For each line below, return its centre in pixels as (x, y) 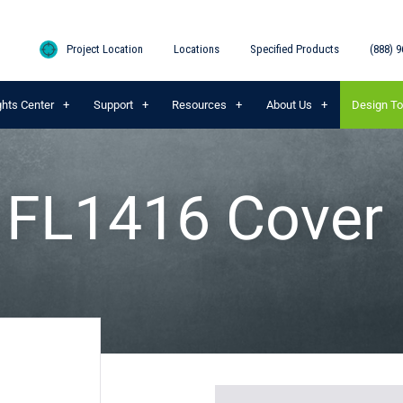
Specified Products (295, 49)
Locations (197, 49)
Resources (200, 105)
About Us (290, 105)
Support (113, 105)
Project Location (103, 49)
